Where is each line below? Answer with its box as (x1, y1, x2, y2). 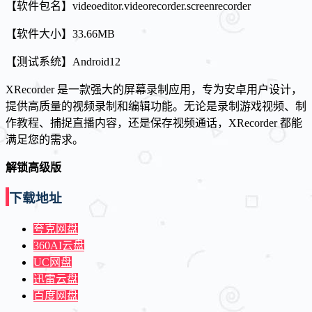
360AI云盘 (33, 240, 84, 252)
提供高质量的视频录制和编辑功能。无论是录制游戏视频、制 (6, 100, 306, 112)
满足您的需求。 (6, 133, 84, 146)
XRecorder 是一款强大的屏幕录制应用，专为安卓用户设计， (6, 83, 302, 95)
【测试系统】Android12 (6, 55, 120, 68)
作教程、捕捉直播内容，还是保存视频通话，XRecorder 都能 (6, 116, 302, 129)
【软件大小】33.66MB (6, 27, 115, 40)
